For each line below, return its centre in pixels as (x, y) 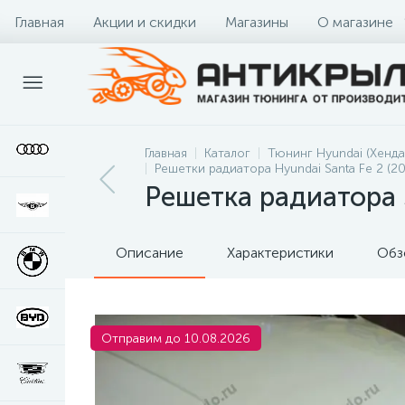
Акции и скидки (145, 22)
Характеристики (280, 253)
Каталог (227, 153)
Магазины (257, 22)
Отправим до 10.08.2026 (176, 339)
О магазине (355, 22)
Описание (150, 253)
